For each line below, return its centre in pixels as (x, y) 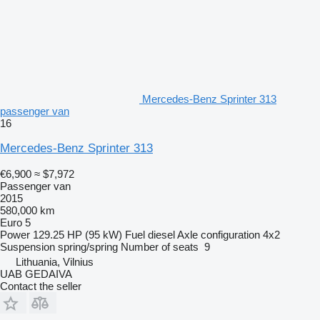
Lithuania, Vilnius (55, 261)
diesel (161, 234)
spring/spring (88, 246)
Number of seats (160, 246)
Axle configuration (219, 234)
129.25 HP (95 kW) (77, 234)
